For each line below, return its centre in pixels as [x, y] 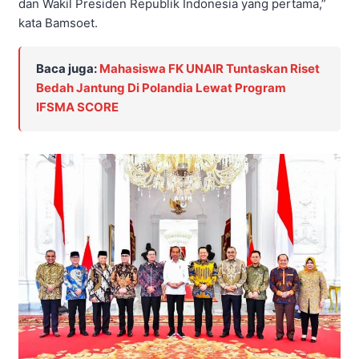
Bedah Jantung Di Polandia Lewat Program [161, 88]
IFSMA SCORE [77, 107]
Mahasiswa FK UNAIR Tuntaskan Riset [210, 69]
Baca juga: [68, 69]
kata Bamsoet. [58, 22]
